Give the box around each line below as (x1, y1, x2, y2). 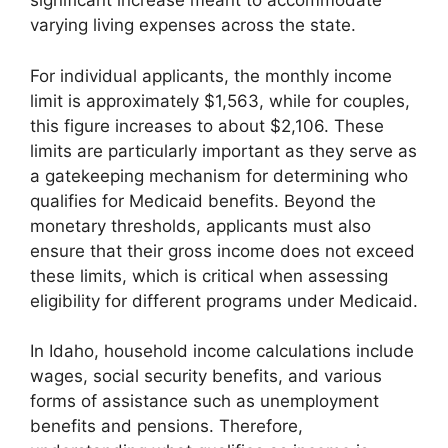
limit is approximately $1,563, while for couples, (30, 90, 410, 111)
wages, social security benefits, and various (30, 366, 382, 387)
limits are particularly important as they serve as (30, 140, 417, 161)
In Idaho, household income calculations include (30, 341, 414, 362)
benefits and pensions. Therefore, (30, 416, 303, 437)
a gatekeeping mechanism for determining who (30, 165, 408, 186)
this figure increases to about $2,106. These (30, 115, 384, 136)
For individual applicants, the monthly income (30, 65, 392, 86)
